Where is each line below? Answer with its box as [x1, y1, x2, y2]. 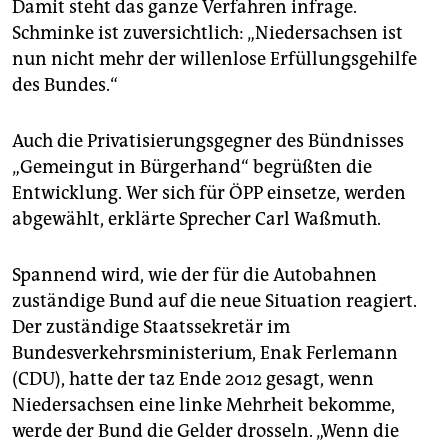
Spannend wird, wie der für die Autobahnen [12, 264, 377, 287]
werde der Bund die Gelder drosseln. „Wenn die [12, 420, 399, 443]
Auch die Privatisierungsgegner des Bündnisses [12, 130, 404, 153]
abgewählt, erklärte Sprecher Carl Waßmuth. [12, 208, 381, 231]
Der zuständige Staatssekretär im [12, 316, 290, 339]
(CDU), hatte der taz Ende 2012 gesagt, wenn [12, 368, 374, 391]
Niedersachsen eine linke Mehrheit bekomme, [12, 394, 395, 417]
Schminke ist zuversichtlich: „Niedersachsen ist [12, 22, 403, 45]
